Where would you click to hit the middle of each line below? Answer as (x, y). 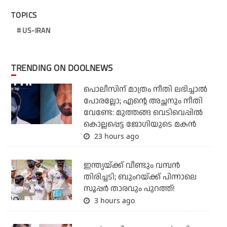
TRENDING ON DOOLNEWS (64, 68)
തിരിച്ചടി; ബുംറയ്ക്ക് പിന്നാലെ (140, 177)
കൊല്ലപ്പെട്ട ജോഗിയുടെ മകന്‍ (140, 125)
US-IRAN (36, 30)
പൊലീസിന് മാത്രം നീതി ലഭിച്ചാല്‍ (145, 90)
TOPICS (24, 15)
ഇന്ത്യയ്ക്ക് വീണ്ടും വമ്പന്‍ (131, 166)
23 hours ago (115, 136)
